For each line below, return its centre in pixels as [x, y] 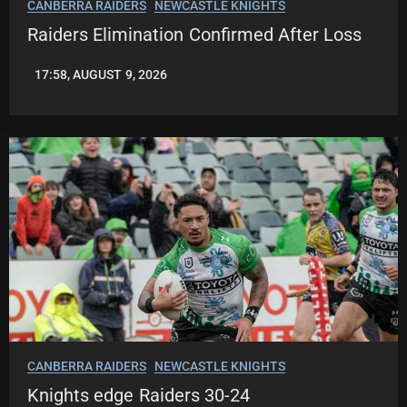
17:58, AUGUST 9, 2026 [101, 75]
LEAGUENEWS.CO [79, 81]
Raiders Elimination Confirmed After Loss [195, 35]
